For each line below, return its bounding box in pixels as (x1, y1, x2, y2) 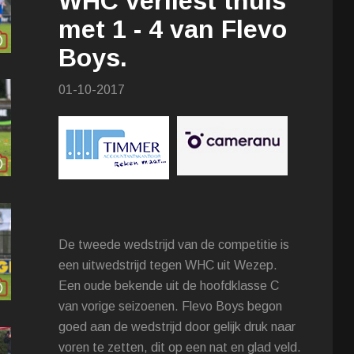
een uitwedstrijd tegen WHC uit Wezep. (58, 258, 278, 273)
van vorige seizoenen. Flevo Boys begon (58, 299, 283, 314)
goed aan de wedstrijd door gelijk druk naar (58, 320, 296, 334)
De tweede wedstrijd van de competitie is (58, 238, 290, 252)
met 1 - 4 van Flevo (58, 15, 288, 44)
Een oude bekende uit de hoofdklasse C (58, 279, 280, 293)
